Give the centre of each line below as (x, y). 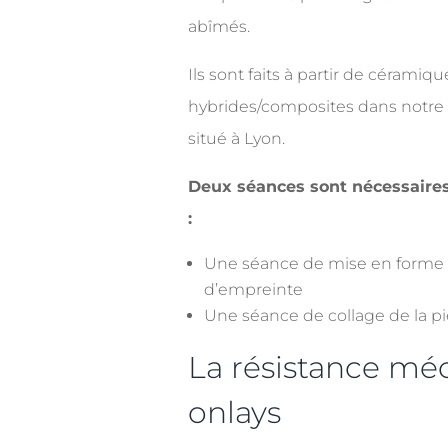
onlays (235, 412)
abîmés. (219, 26)
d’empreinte (254, 289)
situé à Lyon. (237, 138)
